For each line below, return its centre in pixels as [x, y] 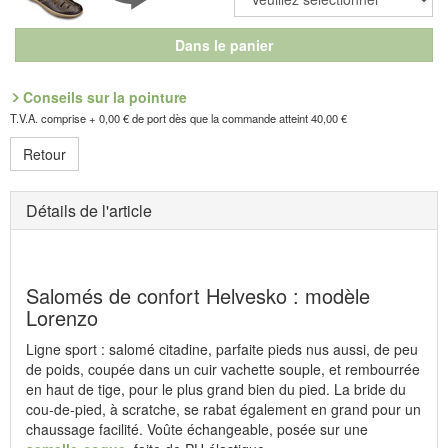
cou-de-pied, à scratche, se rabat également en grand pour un [223, 409]
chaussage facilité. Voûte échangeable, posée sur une [197, 429]
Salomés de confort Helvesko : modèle [198, 296]
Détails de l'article [89, 211]
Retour [44, 154]
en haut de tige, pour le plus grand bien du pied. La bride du [216, 389]
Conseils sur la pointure [105, 97]
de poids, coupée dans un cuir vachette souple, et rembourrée [223, 369]
